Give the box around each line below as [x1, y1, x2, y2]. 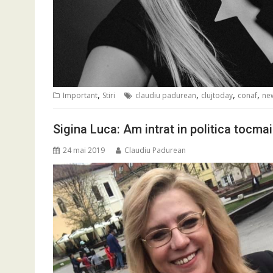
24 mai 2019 [63, 144, 105, 155]
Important [63, 90, 97, 101]
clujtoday [201, 90, 233, 101]
